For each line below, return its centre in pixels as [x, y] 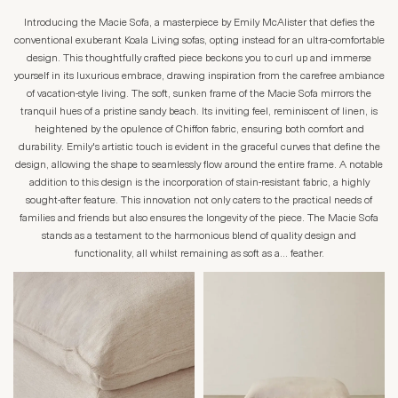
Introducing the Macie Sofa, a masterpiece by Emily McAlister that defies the [199, 24]
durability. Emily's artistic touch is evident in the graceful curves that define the [199, 148]
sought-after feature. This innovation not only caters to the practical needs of [199, 201]
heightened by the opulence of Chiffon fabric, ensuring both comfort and [199, 130]
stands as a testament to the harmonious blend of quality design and [199, 237]
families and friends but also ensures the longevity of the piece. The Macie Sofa [199, 219]
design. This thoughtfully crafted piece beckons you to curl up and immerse [199, 59]
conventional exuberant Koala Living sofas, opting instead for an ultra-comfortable [199, 41]
